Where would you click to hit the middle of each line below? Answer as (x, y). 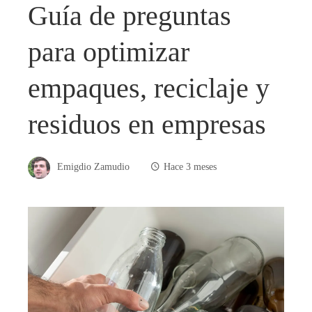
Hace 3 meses (190, 167)
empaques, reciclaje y (149, 88)
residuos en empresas (147, 124)
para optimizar (109, 52)
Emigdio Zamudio (93, 167)
